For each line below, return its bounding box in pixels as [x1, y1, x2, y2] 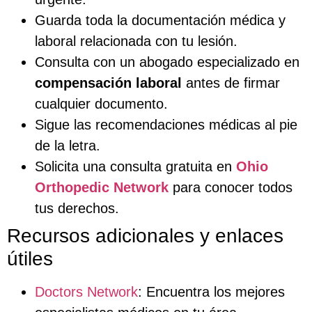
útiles [7, 247, 53, 270]
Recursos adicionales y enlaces [7, 224, 283, 247]
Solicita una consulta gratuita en [35, 158, 236, 174]
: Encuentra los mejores [138, 283, 285, 299]
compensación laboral [35, 75, 182, 91]
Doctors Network [35, 283, 138, 299]
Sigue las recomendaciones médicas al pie [35, 116, 297, 132]
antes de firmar [182, 75, 280, 91]
